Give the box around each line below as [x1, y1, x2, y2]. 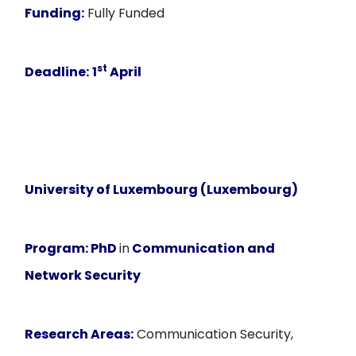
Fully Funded [84, 4, 165, 22]
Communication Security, [133, 325, 294, 343]
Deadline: [25, 63, 90, 81]
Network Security [25, 266, 141, 284]
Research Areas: [25, 325, 134, 343]
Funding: [25, 4, 85, 22]
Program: [25, 239, 89, 257]
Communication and [130, 239, 276, 257]
